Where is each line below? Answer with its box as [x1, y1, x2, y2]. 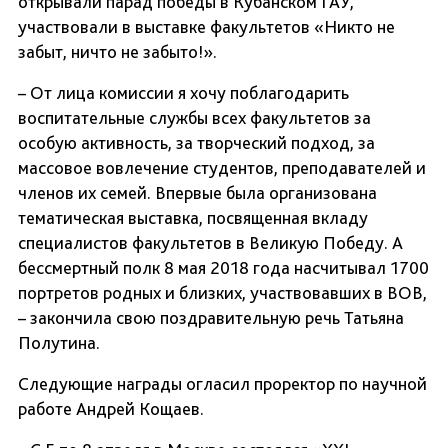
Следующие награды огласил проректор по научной [18, 373, 427, 395]
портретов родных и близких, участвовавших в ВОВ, [18, 282, 427, 304]
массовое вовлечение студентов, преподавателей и [18, 157, 426, 179]
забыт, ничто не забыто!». [18, 41, 217, 63]
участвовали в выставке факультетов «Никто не [18, 16, 395, 38]
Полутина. [18, 332, 100, 354]
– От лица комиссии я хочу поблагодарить [18, 82, 349, 104]
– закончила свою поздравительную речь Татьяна [18, 307, 404, 329]
